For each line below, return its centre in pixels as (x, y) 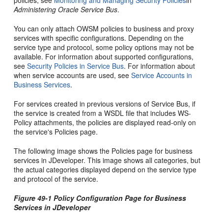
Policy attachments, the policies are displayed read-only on (105, 122)
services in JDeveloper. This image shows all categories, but (107, 160)
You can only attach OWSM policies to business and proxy (104, 28)
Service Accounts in (162, 75)
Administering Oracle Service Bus (66, 9)
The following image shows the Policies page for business (103, 151)
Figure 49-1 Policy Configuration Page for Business (100, 198)
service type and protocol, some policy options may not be (104, 47)
